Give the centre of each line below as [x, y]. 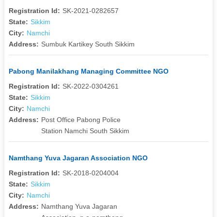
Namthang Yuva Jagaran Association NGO [78, 158]
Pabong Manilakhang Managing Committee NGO [88, 71]
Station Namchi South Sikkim [85, 131]
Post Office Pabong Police [81, 119]
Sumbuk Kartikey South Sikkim [88, 44]
